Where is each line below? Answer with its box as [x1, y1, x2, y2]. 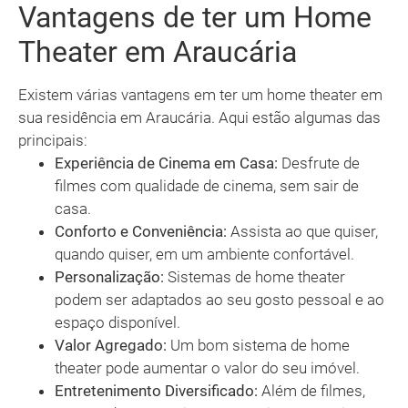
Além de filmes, [258, 382, 365, 401]
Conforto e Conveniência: [55, 222, 227, 241]
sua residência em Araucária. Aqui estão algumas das [18, 108, 381, 127]
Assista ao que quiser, [227, 222, 378, 241]
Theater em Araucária [18, 35, 297, 70]
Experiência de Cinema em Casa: [55, 154, 278, 173]
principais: [18, 131, 87, 150]
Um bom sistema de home [167, 336, 350, 355]
